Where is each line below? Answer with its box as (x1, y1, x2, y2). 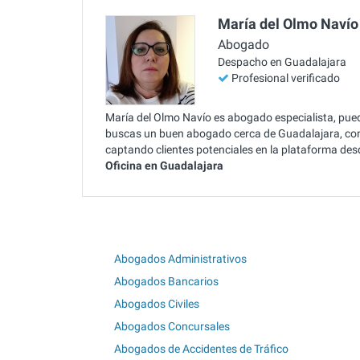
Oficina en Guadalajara (105, 158, 223, 172)
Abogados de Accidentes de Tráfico (114, 342, 288, 355)
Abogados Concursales (114, 319, 230, 333)
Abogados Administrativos (114, 252, 247, 265)
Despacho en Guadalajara (218, 55, 346, 69)
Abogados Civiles (114, 297, 199, 310)
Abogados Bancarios (114, 274, 219, 288)
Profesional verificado (231, 72, 340, 85)
